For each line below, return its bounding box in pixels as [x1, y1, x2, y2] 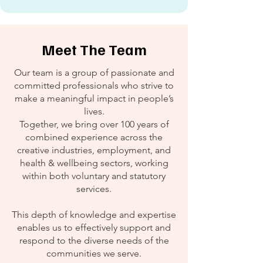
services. [76, 183, 112, 194]
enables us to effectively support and [17, 222, 171, 233]
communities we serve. [46, 248, 141, 259]
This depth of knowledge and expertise [12, 209, 176, 220]
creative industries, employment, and [17, 144, 171, 156]
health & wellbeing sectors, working [19, 157, 168, 168]
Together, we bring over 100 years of [19, 119, 169, 130]
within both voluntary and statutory [22, 170, 166, 181]
